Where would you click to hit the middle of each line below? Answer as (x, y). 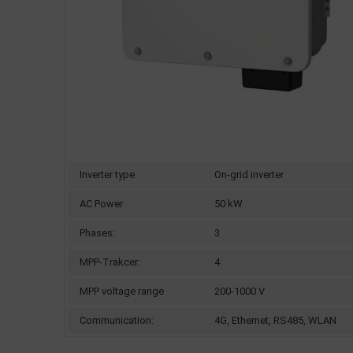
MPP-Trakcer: (110, 262)
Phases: (97, 233)
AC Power (101, 204)
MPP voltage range (122, 291)
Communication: (117, 320)
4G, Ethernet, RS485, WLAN (275, 320)
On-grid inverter (249, 175)
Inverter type (107, 175)
